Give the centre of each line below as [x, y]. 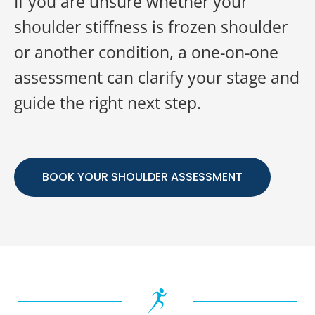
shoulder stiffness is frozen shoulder [151, 27]
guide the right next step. [108, 103]
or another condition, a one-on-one [146, 52]
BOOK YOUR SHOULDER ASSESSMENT [142, 177]
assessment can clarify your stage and [157, 77]
